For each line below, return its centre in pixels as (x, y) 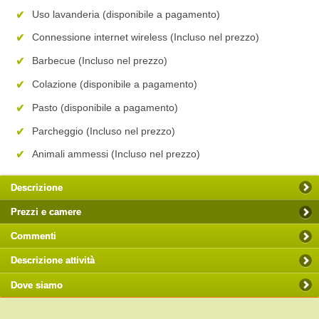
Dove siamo (37, 285)
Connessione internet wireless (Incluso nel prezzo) (146, 37)
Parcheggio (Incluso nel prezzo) (104, 131)
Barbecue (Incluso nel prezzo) (100, 61)
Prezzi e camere (46, 212)
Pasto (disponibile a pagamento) (105, 107)
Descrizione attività (53, 261)
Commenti (33, 236)
